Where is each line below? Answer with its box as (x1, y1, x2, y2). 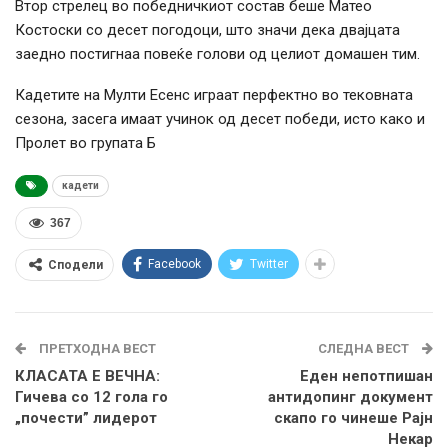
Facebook (148, 256, 201, 271)
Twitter (250, 256, 288, 271)
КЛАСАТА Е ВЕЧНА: (15, 366, 160, 385)
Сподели (48, 257, 103, 272)
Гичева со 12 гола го (15, 387, 168, 406)
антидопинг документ (268, 387, 433, 406)
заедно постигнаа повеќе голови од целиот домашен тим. (15, 44, 420, 63)
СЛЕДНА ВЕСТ (318, 340, 412, 356)
